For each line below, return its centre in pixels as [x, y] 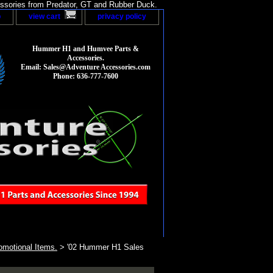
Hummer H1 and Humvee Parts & [86, 49]
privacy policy [122, 16]
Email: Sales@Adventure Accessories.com [86, 67]
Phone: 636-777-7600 [86, 76]
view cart [44, 16]
